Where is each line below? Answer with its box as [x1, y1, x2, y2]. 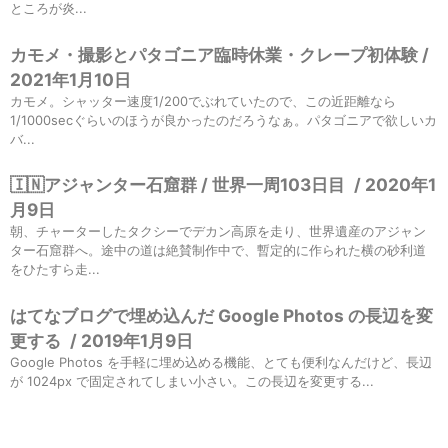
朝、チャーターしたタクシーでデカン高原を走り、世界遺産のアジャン [10, 223, 426, 240]
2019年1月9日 [80, 329, 193, 351]
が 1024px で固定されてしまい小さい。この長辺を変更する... [10, 372, 374, 389]
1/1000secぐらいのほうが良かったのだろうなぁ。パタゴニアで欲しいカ [10, 111, 437, 128]
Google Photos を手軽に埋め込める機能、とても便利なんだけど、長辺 [10, 353, 432, 370]
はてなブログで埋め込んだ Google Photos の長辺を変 [10, 304, 433, 326]
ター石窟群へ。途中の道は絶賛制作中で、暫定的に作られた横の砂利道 [10, 242, 426, 259]
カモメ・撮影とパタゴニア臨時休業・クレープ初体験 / [10, 43, 429, 65]
